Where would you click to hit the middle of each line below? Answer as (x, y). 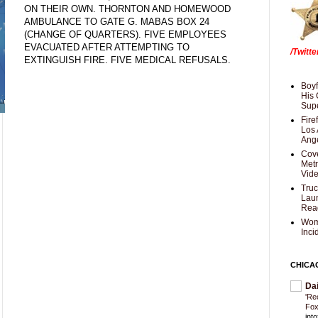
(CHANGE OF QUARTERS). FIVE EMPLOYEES (125, 34)
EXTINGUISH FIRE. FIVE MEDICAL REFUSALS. (127, 60)
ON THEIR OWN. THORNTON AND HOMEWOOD (127, 9)
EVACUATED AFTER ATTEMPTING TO (107, 47)
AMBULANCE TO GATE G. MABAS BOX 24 (117, 21)
